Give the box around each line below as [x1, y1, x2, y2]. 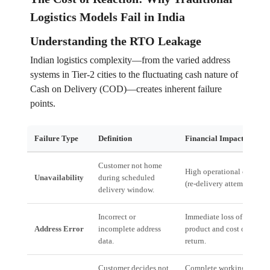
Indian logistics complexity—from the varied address [30, 55, 230, 66]
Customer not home [98, 161, 162, 171]
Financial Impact [184, 134, 243, 143]
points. [30, 98, 55, 109]
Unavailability [34, 173, 84, 183]
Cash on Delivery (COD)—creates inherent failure [30, 84, 222, 95]
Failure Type [34, 134, 78, 143]
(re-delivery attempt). [184, 179, 254, 189]
